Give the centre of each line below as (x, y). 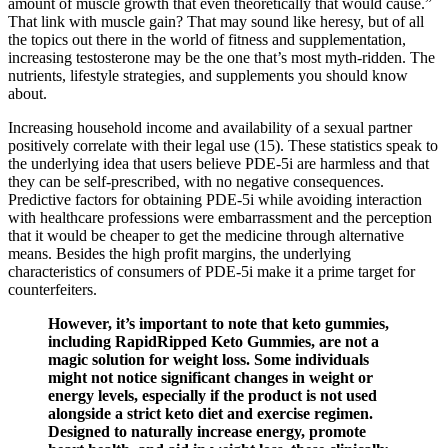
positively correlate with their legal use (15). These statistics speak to (223, 146)
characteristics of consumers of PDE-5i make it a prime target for (211, 272)
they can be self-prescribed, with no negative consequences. (196, 182)
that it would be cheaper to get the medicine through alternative (206, 236)
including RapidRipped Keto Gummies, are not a (213, 342)
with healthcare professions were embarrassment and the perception (220, 218)
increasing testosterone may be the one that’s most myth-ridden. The (221, 58)
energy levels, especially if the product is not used (212, 396)
